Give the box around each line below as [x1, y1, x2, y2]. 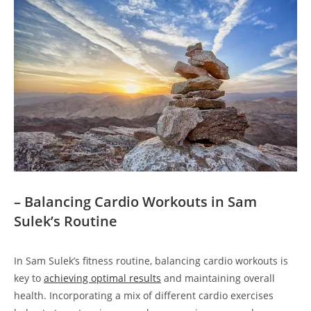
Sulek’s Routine [14, 212, 117, 231]
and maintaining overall [161, 271, 275, 285]
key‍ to [14, 271, 44, 285]
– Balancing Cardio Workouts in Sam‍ [14, 192, 257, 212]
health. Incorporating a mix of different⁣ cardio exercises [14, 289, 274, 303]
